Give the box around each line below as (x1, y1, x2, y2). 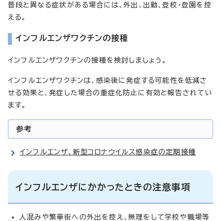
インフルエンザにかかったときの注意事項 (16, 182, 190, 191)
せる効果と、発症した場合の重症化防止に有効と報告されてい (8, 89, 213, 96)
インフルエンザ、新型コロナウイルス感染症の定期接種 (20, 148, 196, 155)
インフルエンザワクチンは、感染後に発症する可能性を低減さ (8, 76, 208, 84)
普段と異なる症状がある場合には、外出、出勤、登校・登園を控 (8, 1, 212, 8)
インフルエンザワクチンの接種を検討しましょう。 (8, 56, 167, 64)
